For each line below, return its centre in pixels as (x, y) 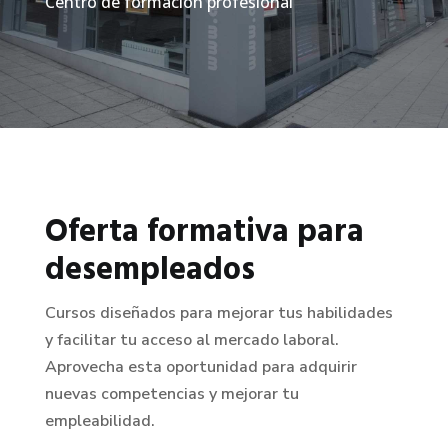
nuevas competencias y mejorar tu (171, 393)
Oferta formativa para (204, 232)
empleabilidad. (99, 420)
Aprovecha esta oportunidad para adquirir (200, 366)
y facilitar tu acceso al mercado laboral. (191, 339)
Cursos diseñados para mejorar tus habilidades (218, 312)
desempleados (149, 270)
